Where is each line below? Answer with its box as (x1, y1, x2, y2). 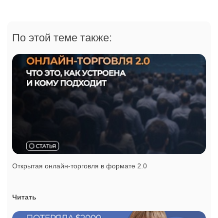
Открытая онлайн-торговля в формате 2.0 (12, 162, 147, 170)
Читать (12, 193, 36, 201)
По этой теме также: (12, 32, 112, 44)
